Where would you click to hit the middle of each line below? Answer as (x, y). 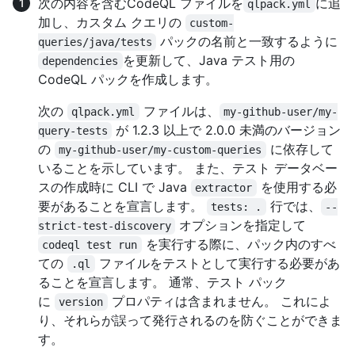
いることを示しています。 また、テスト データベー (188, 168)
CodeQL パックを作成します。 (128, 79)
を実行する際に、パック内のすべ (239, 244)
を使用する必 (296, 187)
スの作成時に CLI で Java (115, 187)
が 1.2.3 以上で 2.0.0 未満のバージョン (227, 130)
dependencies (80, 61)
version (81, 302)
